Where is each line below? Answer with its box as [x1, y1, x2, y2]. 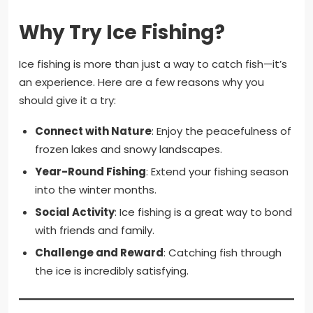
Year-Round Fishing [34, 164, 146, 180]
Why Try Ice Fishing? [19, 19, 225, 47]
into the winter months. [34, 182, 156, 198]
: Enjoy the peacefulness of [151, 124, 291, 139]
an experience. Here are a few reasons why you [19, 75, 264, 90]
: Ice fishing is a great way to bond [114, 205, 292, 220]
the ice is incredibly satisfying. [34, 263, 189, 279]
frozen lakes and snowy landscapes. [34, 142, 222, 157]
